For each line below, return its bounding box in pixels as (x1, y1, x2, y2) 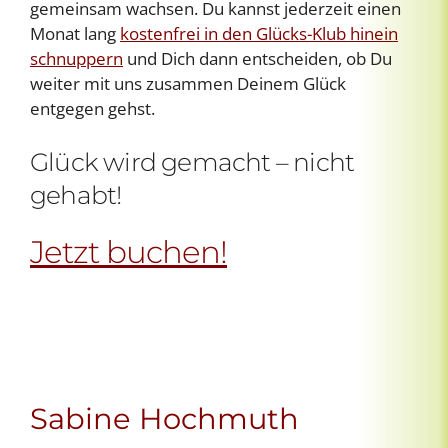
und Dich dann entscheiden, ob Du (123, 47, 392, 71)
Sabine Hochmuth (30, 401, 299, 437)
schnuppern (30, 47, 123, 71)
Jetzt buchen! (30, 233, 227, 272)
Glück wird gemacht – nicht (30, 147, 355, 178)
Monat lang (30, 22, 120, 46)
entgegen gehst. (30, 97, 155, 121)
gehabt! (30, 180, 122, 211)
